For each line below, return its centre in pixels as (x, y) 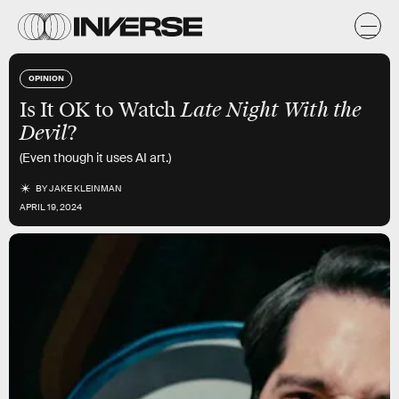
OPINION (46, 77)
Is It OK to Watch (101, 110)
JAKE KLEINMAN (86, 188)
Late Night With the (271, 110)
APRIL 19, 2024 (51, 207)
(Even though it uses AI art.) (95, 158)
